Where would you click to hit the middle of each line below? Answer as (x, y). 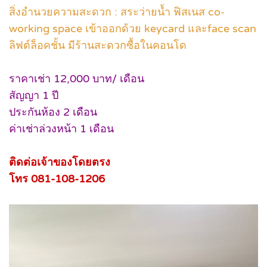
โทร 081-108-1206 (57, 179)
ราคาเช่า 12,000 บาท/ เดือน (77, 79)
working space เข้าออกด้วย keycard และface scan (133, 29)
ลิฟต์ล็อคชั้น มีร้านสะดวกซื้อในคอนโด (98, 45)
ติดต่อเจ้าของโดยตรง (60, 162)
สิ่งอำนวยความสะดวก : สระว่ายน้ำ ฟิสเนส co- (117, 12)
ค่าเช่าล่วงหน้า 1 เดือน (61, 129)
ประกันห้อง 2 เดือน (53, 112)
